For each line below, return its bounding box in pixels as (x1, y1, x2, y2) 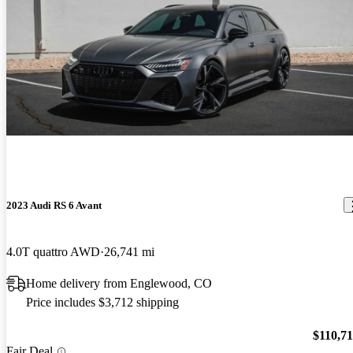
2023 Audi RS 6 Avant (6, 199, 102, 211)
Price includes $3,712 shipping (26, 295, 179, 309)
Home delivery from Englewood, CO (26, 276, 212, 290)
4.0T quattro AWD (6, 244, 100, 258)
